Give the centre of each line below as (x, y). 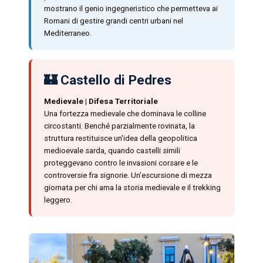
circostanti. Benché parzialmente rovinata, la (119, 126)
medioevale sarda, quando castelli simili (112, 150)
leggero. (58, 200)
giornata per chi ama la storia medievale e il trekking (132, 187)
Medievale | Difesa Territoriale (101, 101)
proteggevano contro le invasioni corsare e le (121, 163)
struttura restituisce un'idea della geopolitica (120, 138)
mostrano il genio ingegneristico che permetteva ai (131, 8)
